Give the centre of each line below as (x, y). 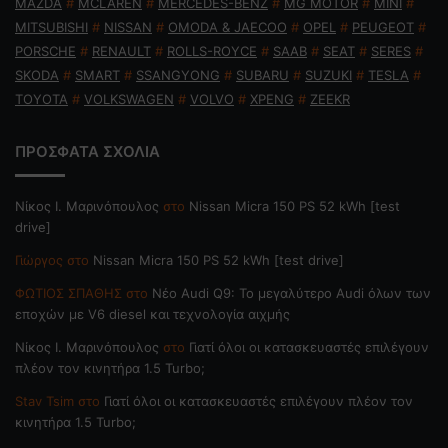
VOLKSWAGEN (129, 98)
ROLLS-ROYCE (212, 50)
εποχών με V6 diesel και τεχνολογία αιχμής (152, 313)
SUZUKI (328, 74)
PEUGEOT (383, 26)
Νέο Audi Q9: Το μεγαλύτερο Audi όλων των (291, 292)
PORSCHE (45, 50)
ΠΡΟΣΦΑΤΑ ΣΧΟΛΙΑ (87, 151)
